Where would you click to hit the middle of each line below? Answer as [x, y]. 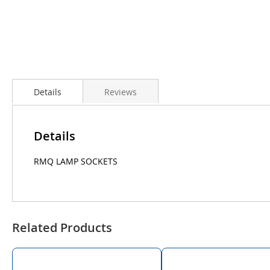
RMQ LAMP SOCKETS [76, 161]
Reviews [121, 92]
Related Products [62, 227]
